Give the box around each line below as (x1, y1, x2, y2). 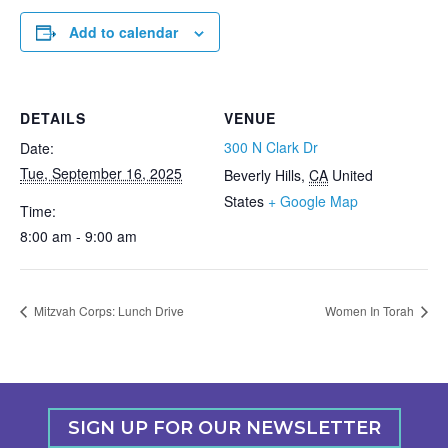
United (332, 165, 373, 185)
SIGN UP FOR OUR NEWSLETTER (67, 417, 381, 440)
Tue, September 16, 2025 (20, 163, 182, 183)
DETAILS (20, 108, 86, 128)
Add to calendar (69, 22, 178, 42)
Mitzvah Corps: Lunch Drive (31, 302, 184, 320)
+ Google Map (268, 191, 358, 211)
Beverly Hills (224, 165, 301, 185)
